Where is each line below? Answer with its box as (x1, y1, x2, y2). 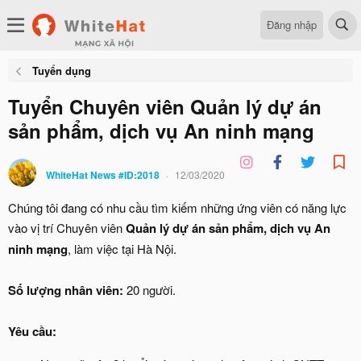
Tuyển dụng (31, 63, 91, 78)
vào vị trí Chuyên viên (8, 219, 126, 236)
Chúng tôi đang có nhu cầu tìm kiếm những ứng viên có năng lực (8, 199, 346, 216)
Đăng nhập (267, 16, 317, 32)
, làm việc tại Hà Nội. (68, 240, 176, 257)
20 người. (123, 281, 176, 298)
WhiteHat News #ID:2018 (46, 168, 160, 182)
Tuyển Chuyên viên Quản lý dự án (8, 93, 322, 120)
